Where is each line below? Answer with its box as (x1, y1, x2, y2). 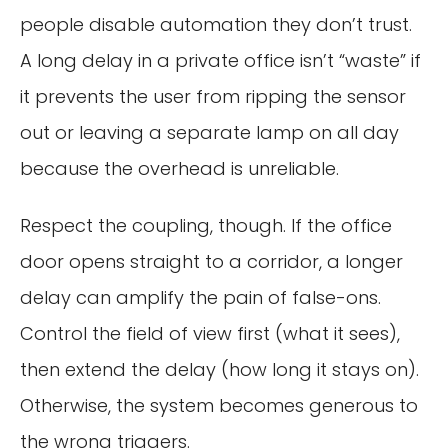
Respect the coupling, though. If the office (20, 213, 392, 239)
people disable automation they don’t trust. (20, 11, 412, 37)
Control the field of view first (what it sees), (20, 321, 400, 347)
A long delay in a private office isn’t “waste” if (20, 47, 421, 73)
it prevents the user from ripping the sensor (20, 83, 406, 109)
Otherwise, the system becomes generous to (20, 393, 418, 419)
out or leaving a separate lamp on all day (20, 119, 399, 145)
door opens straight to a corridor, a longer (20, 249, 403, 275)
